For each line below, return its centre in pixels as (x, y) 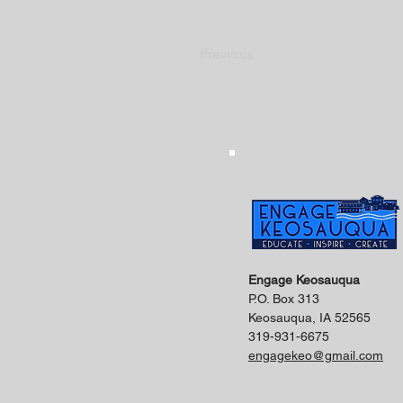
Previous (227, 54)
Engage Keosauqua (304, 280)
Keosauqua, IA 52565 (309, 318)
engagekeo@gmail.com (316, 355)
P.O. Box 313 (284, 299)
